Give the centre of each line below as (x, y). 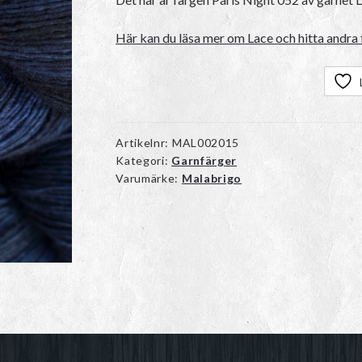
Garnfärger (204, 161)
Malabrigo (212, 179)
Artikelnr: (144, 143)
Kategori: (144, 161)
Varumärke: (149, 179)
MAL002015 (206, 143)
